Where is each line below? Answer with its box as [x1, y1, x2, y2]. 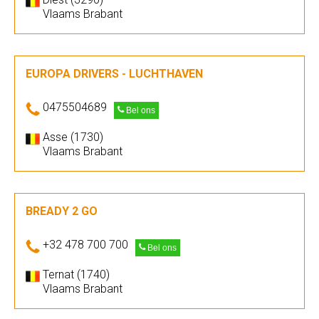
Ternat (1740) [43, 268, 110, 281]
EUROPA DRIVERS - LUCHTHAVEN [26, 67, 203, 80]
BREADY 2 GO [26, 204, 98, 218]
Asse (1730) [43, 130, 103, 144]
